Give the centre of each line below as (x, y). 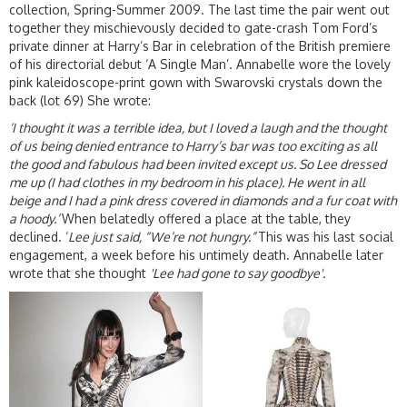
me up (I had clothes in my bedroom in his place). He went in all (187, 182)
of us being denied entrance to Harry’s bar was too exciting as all (193, 145)
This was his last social (326, 236)
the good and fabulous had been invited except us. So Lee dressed (198, 164)
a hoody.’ (35, 218)
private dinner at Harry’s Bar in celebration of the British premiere (200, 45)
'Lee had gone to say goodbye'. (238, 273)
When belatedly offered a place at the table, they (206, 218)
